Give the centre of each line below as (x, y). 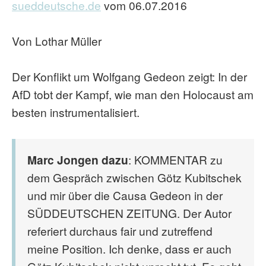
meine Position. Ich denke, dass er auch (129, 248)
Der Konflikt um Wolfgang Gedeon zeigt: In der (129, 76)
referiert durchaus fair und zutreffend (120, 231)
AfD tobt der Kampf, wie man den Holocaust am (133, 94)
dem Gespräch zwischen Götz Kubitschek (134, 177)
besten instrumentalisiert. (76, 112)
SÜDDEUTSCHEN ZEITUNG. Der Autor (129, 213)
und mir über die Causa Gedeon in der (125, 195)
